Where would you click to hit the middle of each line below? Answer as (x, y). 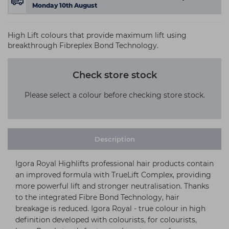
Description (114, 139)
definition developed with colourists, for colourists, (106, 220)
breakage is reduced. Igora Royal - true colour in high (110, 208)
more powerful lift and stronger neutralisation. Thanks (112, 186)
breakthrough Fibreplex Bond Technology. (83, 45)
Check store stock (114, 75)
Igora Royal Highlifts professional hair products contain (114, 163)
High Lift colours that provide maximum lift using (97, 35)
